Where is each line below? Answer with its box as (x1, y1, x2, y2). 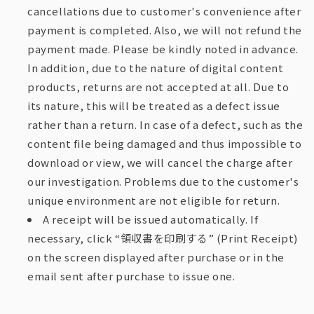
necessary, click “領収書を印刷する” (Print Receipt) (27, 231, 298, 246)
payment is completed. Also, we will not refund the (27, 22, 303, 38)
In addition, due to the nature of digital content (27, 60, 284, 76)
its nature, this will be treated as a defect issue (27, 98, 281, 114)
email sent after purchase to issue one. (27, 268, 235, 284)
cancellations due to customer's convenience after (27, 4, 301, 19)
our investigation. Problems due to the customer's (27, 174, 299, 189)
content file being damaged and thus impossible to (27, 136, 302, 151)
